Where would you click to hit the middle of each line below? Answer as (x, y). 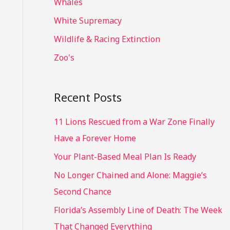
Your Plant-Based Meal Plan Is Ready (125, 157)
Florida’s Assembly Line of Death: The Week (138, 210)
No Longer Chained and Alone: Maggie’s (130, 175)
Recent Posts (88, 97)
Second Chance (82, 192)
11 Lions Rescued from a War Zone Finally (134, 122)
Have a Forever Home (95, 138)
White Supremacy (88, 21)
